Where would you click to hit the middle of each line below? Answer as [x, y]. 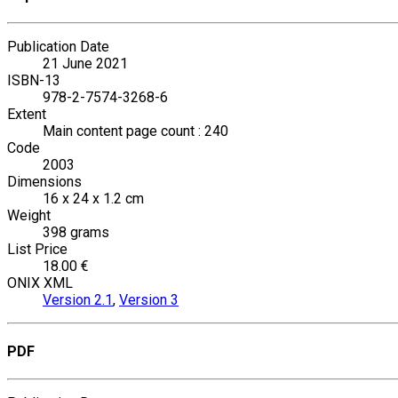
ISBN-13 [34, 80]
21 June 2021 [85, 63]
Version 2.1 [78, 299]
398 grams [76, 232]
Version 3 [149, 299]
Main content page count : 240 [135, 131]
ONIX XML [40, 283]
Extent [27, 114]
